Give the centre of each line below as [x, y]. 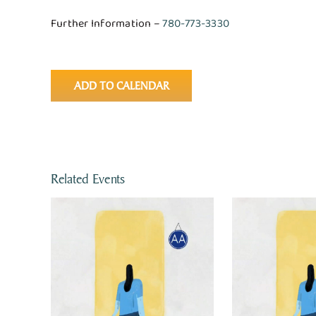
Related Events [88, 179]
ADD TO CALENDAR [121, 86]
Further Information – [107, 24]
